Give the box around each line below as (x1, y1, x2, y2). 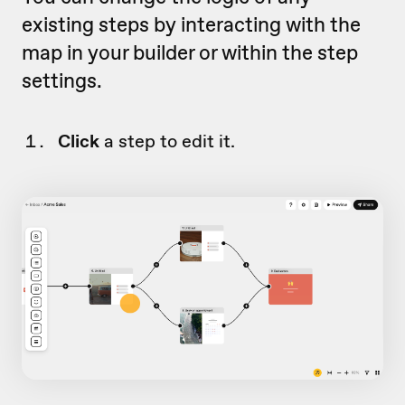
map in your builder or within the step (22, 39, 358, 67)
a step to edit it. (99, 129, 235, 154)
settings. (22, 67, 102, 95)
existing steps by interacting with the (22, 11, 361, 39)
